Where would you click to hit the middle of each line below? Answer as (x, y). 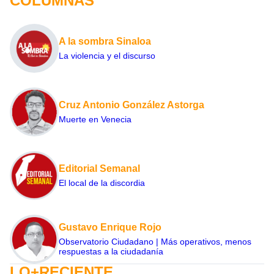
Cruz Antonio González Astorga (131, 105)
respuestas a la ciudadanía (111, 252)
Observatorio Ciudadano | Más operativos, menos (155, 242)
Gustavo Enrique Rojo (110, 228)
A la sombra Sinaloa (105, 42)
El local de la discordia (102, 183)
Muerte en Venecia (95, 120)
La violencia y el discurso (107, 56)
